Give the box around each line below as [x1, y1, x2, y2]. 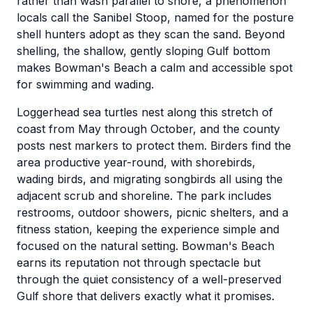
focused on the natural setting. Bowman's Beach [17, 239, 274, 253]
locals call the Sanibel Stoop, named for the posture [17, 10, 294, 24]
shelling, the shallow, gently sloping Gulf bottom [17, 44, 270, 58]
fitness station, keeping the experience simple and [17, 222, 279, 236]
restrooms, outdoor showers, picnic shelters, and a [17, 205, 288, 219]
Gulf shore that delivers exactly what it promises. [17, 289, 274, 303]
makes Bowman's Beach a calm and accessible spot [17, 61, 292, 75]
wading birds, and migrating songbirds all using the [17, 172, 283, 186]
